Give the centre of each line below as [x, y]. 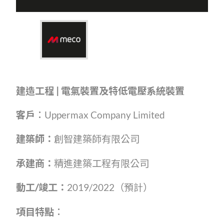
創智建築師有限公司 [97, 140]
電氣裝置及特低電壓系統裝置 [123, 91]
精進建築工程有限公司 [101, 164]
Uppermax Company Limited [105, 116]
